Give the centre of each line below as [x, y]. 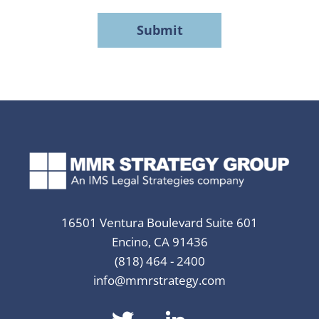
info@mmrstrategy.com [159, 281]
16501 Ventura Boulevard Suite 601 [159, 223]
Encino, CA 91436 [159, 242]
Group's [36, 53]
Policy [30, 88]
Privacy [34, 70]
